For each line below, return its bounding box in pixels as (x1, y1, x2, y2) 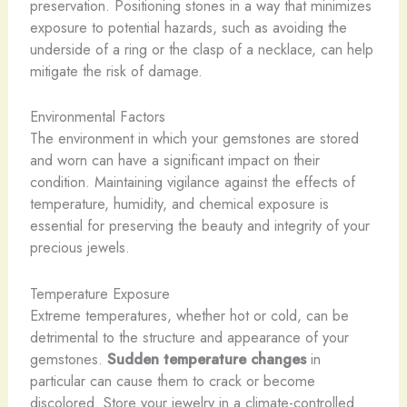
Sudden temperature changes (106, 347, 306, 370)
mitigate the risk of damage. (29, 60, 203, 83)
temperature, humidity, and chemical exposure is (29, 193, 329, 215)
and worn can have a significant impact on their (29, 149, 320, 172)
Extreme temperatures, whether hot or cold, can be (29, 303, 349, 326)
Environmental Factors (29, 105, 165, 128)
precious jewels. (29, 236, 130, 259)
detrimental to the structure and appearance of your (29, 325, 349, 348)
